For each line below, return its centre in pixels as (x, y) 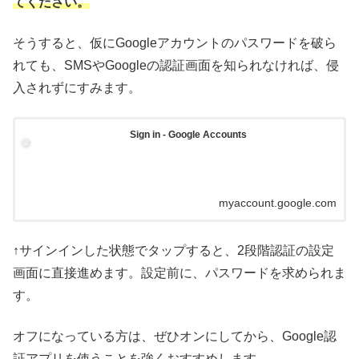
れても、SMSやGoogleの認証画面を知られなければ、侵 (176, 65)
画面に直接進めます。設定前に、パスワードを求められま (179, 273)
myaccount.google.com (277, 203)
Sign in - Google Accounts (188, 135)
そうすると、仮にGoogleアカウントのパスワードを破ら (175, 42)
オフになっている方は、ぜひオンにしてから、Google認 (175, 336)
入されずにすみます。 (77, 87)
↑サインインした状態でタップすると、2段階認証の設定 (173, 251)
